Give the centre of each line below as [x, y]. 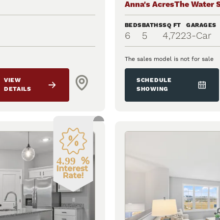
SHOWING [153, 89]
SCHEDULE [154, 81]
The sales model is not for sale [169, 59]
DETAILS [17, 89]
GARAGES [201, 26]
